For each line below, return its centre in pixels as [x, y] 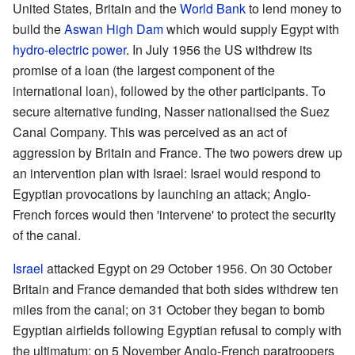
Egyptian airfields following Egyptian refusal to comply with [177, 330]
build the [38, 29]
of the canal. [47, 235]
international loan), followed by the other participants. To [169, 91]
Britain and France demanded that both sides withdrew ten [176, 289]
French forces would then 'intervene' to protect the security [174, 215]
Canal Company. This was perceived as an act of [150, 132]
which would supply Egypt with [251, 29]
